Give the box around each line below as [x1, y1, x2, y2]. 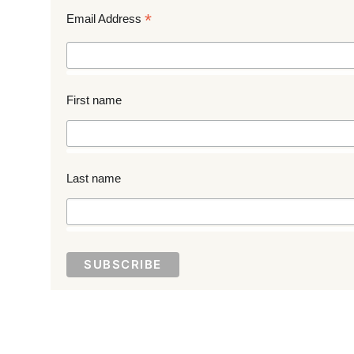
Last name [66, 171, 121, 186]
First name [66, 93, 122, 107]
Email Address [66, 12, 145, 25]
